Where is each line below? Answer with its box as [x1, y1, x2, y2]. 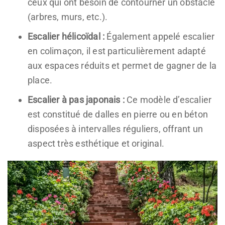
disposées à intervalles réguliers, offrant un [28, 124, 203, 135]
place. [28, 75, 53, 86]
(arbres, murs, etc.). [28, 12, 108, 23]
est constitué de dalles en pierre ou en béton [28, 109, 208, 120]
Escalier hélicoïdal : [28, 31, 105, 42]
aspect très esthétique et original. [28, 138, 164, 149]
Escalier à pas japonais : [28, 94, 125, 105]
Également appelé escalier [104, 31, 215, 42]
